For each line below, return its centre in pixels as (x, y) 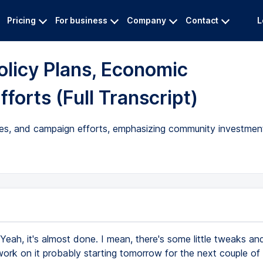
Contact (202, 20)
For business (81, 20)
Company (146, 20)
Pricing (21, 20)
